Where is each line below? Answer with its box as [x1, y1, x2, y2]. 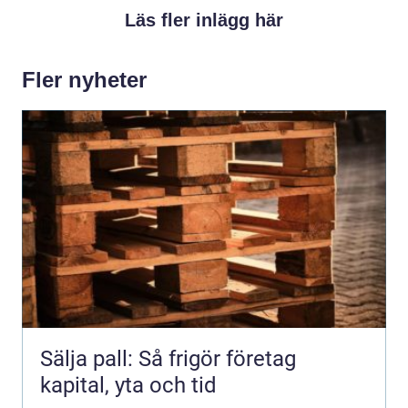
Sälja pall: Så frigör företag [40, 345, 296, 372]
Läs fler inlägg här [125, 9, 283, 30]
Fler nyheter [22, 66, 147, 92]
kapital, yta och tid [40, 372, 217, 398]
